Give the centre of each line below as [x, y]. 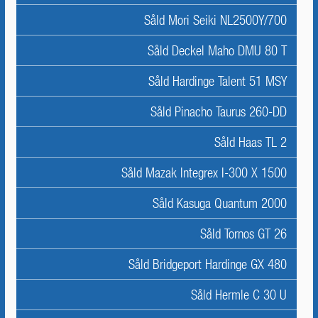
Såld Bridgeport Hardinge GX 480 [208, 264]
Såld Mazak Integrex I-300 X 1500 [204, 172]
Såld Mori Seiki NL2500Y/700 [215, 20]
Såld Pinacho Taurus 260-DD [219, 111]
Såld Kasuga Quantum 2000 [220, 203]
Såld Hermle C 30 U [239, 295]
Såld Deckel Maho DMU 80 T [217, 50]
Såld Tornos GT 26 [243, 234]
